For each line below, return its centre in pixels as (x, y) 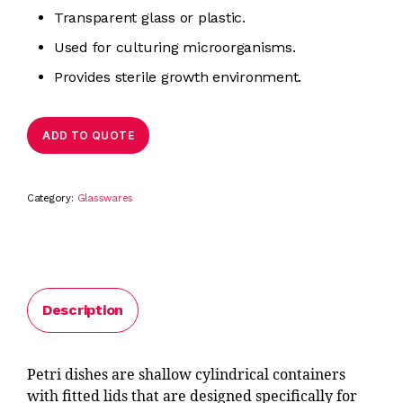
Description (83, 309)
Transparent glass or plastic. (149, 17)
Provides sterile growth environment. (178, 76)
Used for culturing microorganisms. (175, 47)
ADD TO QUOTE (88, 135)
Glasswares (105, 198)
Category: (52, 198)
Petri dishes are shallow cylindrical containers (186, 375)
